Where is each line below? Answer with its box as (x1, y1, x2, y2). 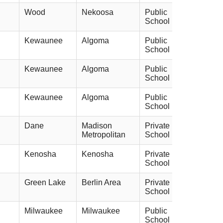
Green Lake (24, 178, 66, 187)
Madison (82, 121, 112, 130)
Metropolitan (82, 130, 125, 139)
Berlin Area (82, 178, 121, 187)
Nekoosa (82, 7, 113, 16)
